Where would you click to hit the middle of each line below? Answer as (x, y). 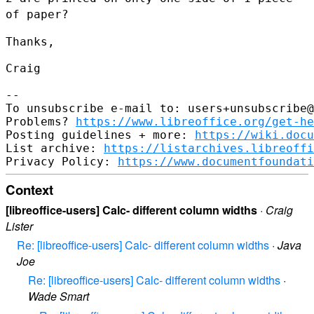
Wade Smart (59, 296)
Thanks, (30, 41)
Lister (19, 226)
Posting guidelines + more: (100, 135)
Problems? (41, 121)
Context (29, 189)
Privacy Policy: (62, 161)
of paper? (37, 14)
